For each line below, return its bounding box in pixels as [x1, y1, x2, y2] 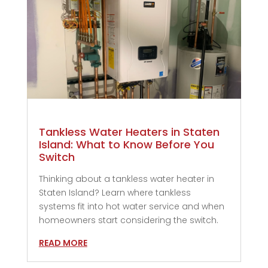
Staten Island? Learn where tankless [38, 187, 191, 199]
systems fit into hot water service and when [38, 200, 224, 213]
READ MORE [38, 237, 87, 249]
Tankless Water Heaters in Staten [38, 124, 220, 140]
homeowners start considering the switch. [38, 214, 218, 227]
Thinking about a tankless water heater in [38, 173, 214, 185]
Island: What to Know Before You [38, 137, 214, 153]
